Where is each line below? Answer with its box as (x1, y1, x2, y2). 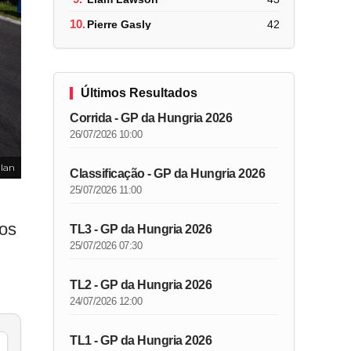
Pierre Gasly (87, 17, 152, 31)
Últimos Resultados (81, 86, 198, 100)
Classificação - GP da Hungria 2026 (70, 167, 266, 180)
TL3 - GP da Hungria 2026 (70, 223, 212, 236)
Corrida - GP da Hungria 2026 (70, 111, 233, 125)
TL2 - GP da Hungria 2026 (70, 278, 212, 291)
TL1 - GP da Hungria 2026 (70, 334, 212, 347)
